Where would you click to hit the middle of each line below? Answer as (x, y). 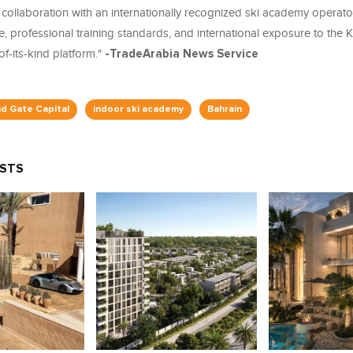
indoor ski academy (138, 110)
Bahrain (225, 110)
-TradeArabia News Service (183, 54)
